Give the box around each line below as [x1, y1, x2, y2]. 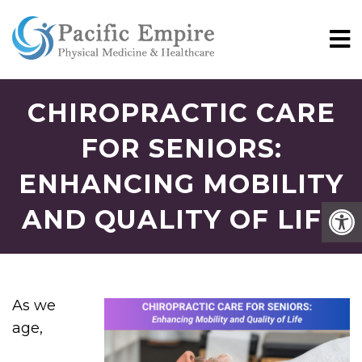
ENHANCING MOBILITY [19, 168, 343, 200]
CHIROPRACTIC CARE [27, 97, 335, 128]
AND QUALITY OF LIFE [22, 204, 340, 235]
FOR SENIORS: [80, 133, 282, 164]
